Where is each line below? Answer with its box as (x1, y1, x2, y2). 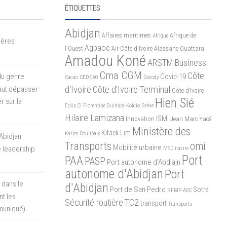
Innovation (125, 115, 155, 123)
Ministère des (132, 124, 191, 138)
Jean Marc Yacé (170, 115, 211, 123)
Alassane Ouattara (154, 44, 204, 52)
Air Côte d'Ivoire (111, 44, 153, 52)
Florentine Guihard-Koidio (83, 102, 140, 109)
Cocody (143, 73, 159, 81)
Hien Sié (155, 95, 194, 110)
